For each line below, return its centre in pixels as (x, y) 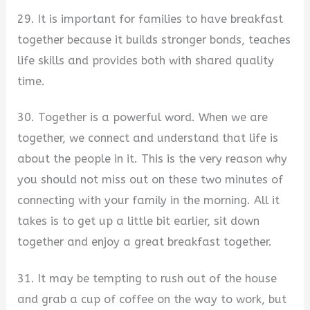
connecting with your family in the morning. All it (149, 201)
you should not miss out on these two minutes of (151, 180)
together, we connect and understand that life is (148, 138)
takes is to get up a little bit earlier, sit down (139, 221)
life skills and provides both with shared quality (146, 60)
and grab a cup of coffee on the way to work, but (152, 299)
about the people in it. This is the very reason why (153, 159)
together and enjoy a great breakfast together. (145, 242)
